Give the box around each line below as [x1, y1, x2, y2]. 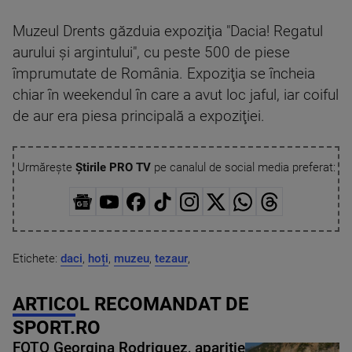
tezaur [155, 251, 188, 266]
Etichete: [13, 251, 60, 266]
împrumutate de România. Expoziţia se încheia [13, 65, 315, 82]
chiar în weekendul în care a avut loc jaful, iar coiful [13, 86, 339, 104]
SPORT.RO [13, 316, 101, 339]
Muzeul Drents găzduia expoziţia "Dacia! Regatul [13, 23, 323, 40]
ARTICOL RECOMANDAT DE [13, 292, 249, 315]
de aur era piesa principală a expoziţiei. [13, 108, 265, 125]
